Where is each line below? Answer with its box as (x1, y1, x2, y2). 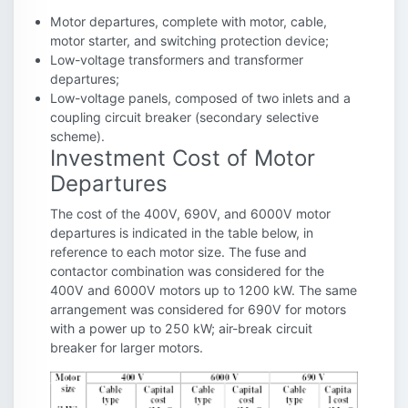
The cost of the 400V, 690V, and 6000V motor (50, 206, 331, 222)
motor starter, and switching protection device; (50, 33, 329, 49)
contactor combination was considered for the (50, 263, 324, 280)
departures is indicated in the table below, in (50, 225, 313, 241)
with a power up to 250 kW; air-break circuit (50, 321, 312, 337)
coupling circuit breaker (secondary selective (50, 109, 319, 126)
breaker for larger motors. (50, 340, 203, 356)
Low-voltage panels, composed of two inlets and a (50, 90, 351, 107)
